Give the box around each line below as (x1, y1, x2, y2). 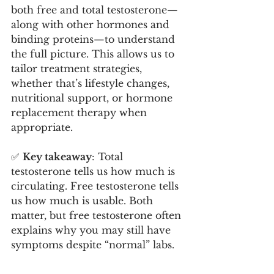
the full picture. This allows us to (11, 47, 177, 60)
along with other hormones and (11, 18, 172, 31)
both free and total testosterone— (11, 3, 178, 16)
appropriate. (11, 120, 73, 133)
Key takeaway (23, 150, 92, 163)
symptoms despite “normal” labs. (11, 238, 174, 251)
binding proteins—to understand (11, 32, 178, 45)
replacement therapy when (11, 106, 150, 119)
